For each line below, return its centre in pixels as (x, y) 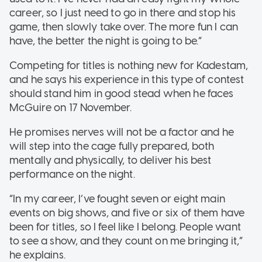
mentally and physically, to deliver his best (111, 161)
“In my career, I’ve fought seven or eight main (117, 199)
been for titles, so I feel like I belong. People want (125, 227)
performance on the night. (72, 175)
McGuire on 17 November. (71, 108)
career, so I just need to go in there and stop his (123, 13)
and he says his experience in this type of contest (127, 80)
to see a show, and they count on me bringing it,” (126, 241)
